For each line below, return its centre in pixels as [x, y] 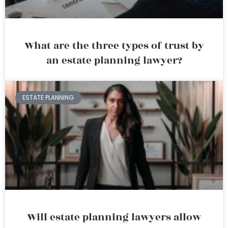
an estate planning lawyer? [114, 60]
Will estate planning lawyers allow [114, 217]
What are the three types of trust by [114, 46]
